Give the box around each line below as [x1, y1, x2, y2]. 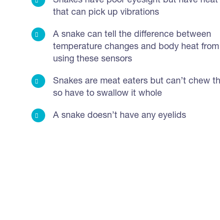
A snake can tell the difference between [53, 30, 211, 40]
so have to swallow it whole [53, 89, 162, 99]
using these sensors [53, 55, 132, 64]
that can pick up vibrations [53, 8, 159, 18]
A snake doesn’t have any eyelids [53, 111, 186, 121]
